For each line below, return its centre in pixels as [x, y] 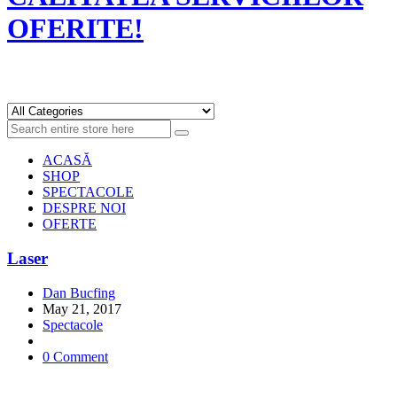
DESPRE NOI [84, 208]
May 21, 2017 [82, 308]
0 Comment [75, 356]
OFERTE [70, 224]
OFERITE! [75, 29]
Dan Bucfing [79, 292]
